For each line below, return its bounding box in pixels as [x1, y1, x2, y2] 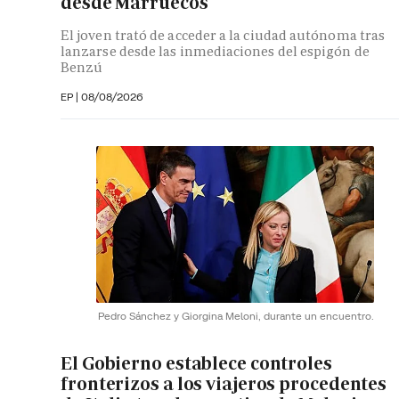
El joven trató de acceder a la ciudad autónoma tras [61, 27, 386, 45]
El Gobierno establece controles [61, 352, 332, 376]
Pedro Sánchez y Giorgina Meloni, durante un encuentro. [98, 308, 374, 322]
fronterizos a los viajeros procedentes [61, 372, 387, 396]
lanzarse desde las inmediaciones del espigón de [61, 43, 370, 61]
